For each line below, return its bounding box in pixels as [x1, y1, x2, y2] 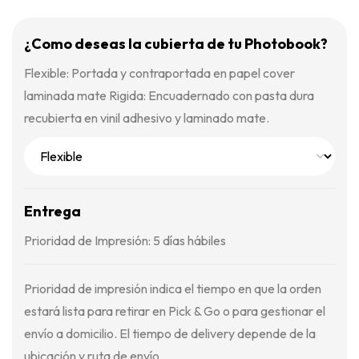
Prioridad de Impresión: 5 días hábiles [24, 232, 226, 248]
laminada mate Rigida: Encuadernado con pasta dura [24, 87, 314, 103]
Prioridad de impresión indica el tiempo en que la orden [24, 280, 321, 296]
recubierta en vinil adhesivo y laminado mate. [24, 110, 269, 126]
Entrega [24, 202, 81, 220]
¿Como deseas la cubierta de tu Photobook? [24, 34, 328, 53]
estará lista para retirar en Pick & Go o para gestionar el [24, 303, 325, 319]
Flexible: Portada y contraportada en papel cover [24, 65, 295, 81]
